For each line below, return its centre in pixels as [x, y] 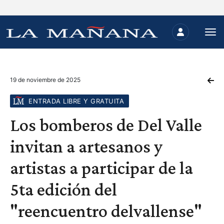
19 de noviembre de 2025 [45, 80]
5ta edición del [63, 189]
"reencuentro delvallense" [106, 211]
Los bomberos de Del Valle [106, 125]
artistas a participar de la [101, 168]
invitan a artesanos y [86, 146]
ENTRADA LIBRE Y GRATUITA [76, 101]
